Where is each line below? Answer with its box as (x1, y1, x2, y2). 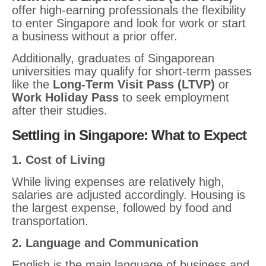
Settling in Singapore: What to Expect (12, 127, 246, 143)
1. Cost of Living (12, 153, 105, 166)
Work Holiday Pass (12, 91, 119, 104)
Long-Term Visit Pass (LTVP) (53, 78, 215, 91)
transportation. (12, 214, 88, 227)
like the (12, 78, 53, 91)
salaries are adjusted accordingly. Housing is (12, 188, 245, 201)
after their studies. (12, 104, 107, 117)
